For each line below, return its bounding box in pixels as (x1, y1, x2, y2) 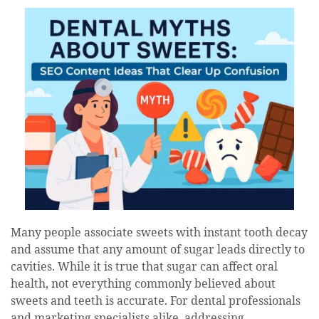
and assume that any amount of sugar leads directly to (11, 242, 305, 257)
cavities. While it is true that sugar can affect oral (11, 259, 278, 274)
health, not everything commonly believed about (11, 276, 276, 291)
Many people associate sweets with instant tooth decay (11, 225, 308, 240)
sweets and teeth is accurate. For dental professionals (11, 293, 300, 308)
